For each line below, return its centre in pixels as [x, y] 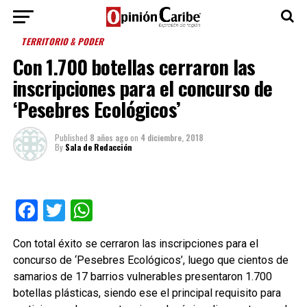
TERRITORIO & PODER [63, 41]
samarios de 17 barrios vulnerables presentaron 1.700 [142, 277]
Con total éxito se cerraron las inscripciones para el [135, 244]
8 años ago [109, 137]
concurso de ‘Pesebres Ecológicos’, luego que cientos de [150, 260]
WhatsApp [142, 210]
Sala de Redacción [98, 147]
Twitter [98, 210]
